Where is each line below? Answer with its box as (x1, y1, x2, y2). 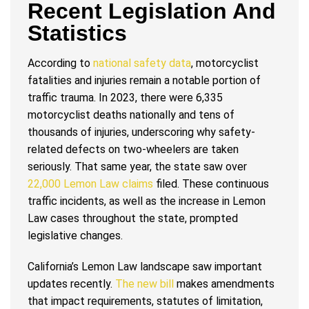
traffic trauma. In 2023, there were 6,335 (28, 91, 223, 105)
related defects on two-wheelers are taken (28, 143, 239, 157)
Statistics (28, 21, 127, 46)
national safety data (90, 57, 191, 70)
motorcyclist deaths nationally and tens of (28, 108, 235, 122)
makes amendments (174, 277, 275, 291)
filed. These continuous (153, 177, 269, 191)
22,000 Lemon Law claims (28, 177, 153, 191)
